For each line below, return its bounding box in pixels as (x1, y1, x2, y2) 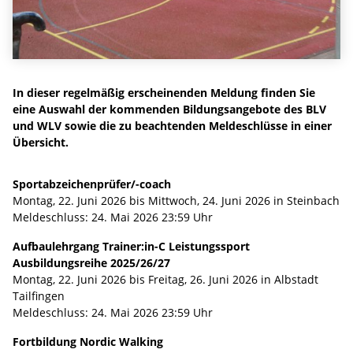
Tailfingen (13, 288, 65, 303)
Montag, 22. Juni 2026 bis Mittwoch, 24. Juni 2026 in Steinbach (13, 192, 340, 208)
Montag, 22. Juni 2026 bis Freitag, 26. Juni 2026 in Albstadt (13, 271, 318, 287)
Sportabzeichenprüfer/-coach (13, 176, 171, 191)
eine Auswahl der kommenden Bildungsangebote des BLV (13, 101, 326, 117)
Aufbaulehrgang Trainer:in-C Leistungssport (13, 238, 250, 254)
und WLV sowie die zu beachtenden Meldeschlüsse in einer (13, 117, 332, 133)
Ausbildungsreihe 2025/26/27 (13, 255, 170, 270)
